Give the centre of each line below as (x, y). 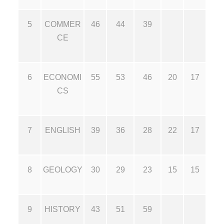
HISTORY (62, 209)
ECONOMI (62, 77)
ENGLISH (62, 130)
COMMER (62, 24)
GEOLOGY (62, 169)
